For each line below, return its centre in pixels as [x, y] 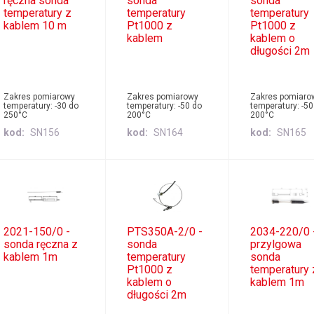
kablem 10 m [35, 26]
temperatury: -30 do [41, 106]
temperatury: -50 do [164, 106]
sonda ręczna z [40, 244]
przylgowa [276, 244]
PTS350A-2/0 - [165, 231]
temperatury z [37, 13]
